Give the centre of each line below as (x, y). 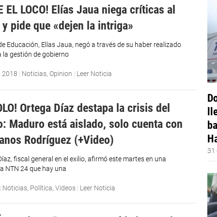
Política (41, 188)
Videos (66, 188)
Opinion (61, 73)
